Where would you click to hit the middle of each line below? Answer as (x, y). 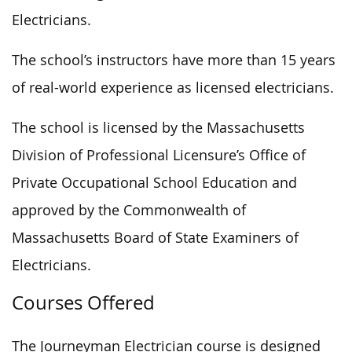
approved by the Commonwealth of (129, 210)
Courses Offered (83, 302)
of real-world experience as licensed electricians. (173, 87)
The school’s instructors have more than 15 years (174, 60)
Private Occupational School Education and (154, 182)
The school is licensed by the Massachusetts (158, 127)
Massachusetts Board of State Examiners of (155, 237)
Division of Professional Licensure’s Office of (159, 155)
